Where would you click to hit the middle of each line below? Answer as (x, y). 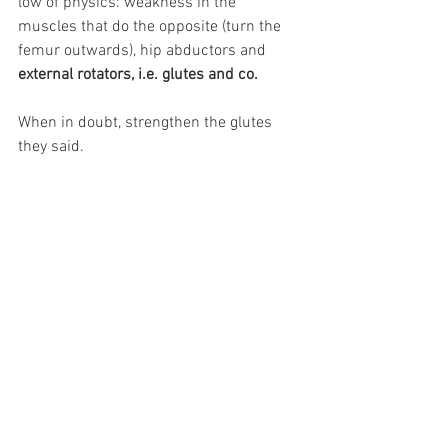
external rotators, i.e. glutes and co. (138, 75)
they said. (51, 147)
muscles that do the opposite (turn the (151, 27)
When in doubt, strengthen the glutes (147, 123)
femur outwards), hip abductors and (144, 51)
